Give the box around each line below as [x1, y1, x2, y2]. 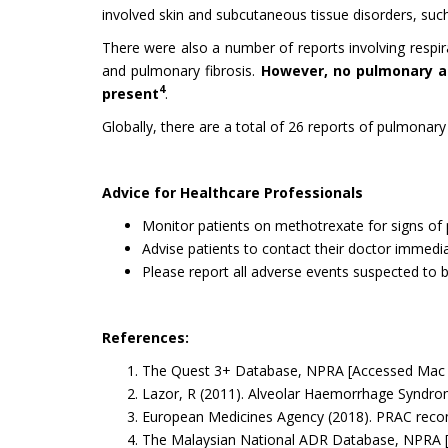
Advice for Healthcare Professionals [102, 182, 363, 202]
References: [102, 327, 189, 347]
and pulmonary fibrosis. [102, 60, 261, 80]
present [102, 83, 159, 103]
